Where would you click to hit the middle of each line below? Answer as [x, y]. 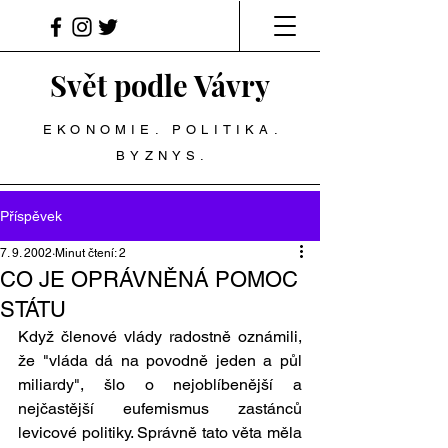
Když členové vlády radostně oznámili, [160, 336]
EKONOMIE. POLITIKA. [163, 129]
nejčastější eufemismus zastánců [160, 408]
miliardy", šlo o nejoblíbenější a [160, 384]
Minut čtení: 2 [90, 253]
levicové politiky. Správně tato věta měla [160, 432]
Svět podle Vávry [160, 85]
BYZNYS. [163, 155]
